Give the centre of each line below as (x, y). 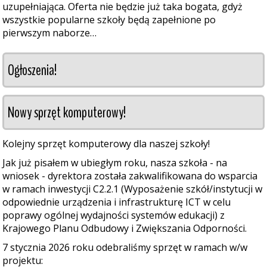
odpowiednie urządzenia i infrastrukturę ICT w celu (117, 202)
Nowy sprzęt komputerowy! (67, 112)
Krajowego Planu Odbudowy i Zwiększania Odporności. (125, 228)
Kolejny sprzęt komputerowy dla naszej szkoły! (106, 144)
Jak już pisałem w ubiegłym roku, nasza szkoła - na (115, 163)
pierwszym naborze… (49, 33)
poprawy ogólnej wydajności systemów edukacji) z (114, 215)
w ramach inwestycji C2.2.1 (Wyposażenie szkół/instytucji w (132, 189)
